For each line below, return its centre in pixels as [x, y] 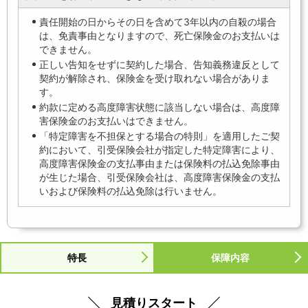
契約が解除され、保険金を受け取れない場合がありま [155, 78]
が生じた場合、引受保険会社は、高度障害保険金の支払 [159, 177]
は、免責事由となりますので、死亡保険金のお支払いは [159, 36]
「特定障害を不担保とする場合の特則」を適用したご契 [159, 136]
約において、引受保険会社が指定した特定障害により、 [159, 150]
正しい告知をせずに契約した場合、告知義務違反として [159, 65]
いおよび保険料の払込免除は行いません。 [131, 191]
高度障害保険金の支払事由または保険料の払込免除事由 [159, 164]
